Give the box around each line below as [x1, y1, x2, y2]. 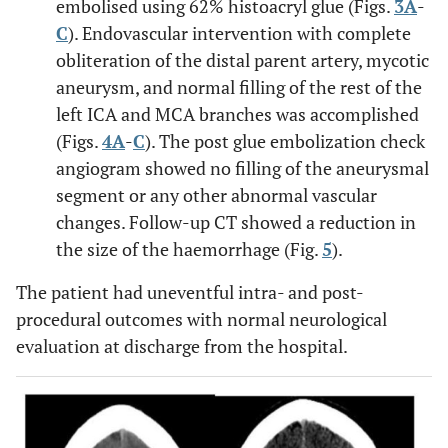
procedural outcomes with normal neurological [16, 307, 387, 331]
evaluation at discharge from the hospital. [16, 334, 348, 358]
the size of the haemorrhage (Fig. [56, 237, 322, 261]
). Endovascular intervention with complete [68, 21, 411, 45]
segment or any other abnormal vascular [56, 183, 377, 207]
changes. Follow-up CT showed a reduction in [56, 210, 416, 234]
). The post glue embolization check [145, 129, 425, 153]
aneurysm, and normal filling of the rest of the [56, 75, 422, 99]
